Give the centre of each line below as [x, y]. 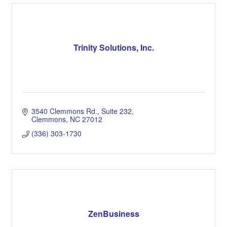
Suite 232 [116, 111]
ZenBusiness [113, 214]
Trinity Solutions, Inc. [113, 48]
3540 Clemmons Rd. [64, 111]
